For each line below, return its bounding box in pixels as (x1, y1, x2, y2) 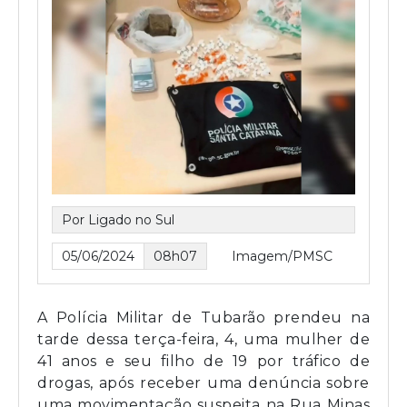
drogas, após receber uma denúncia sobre (37, 373, 370, 392)
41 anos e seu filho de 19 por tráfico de (37, 352, 370, 370)
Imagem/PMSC (232, 247, 333, 264)
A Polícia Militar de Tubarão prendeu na (37, 308, 370, 326)
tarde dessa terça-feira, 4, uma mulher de (37, 330, 370, 348)
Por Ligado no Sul (62, 211, 174, 228)
